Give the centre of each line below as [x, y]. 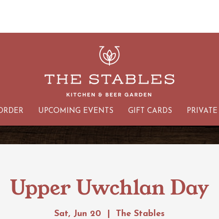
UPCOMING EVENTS [76, 111]
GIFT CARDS [150, 111]
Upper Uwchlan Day [109, 188]
